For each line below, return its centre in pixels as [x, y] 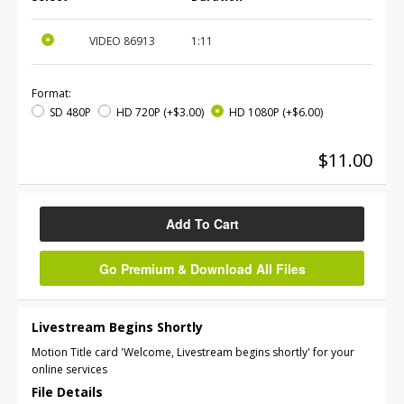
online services [69, 369]
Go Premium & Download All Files [202, 268]
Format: [51, 94]
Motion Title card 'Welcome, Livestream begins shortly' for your [193, 352]
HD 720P [138, 112]
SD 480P [70, 112]
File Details [67, 391]
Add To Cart [202, 223]
